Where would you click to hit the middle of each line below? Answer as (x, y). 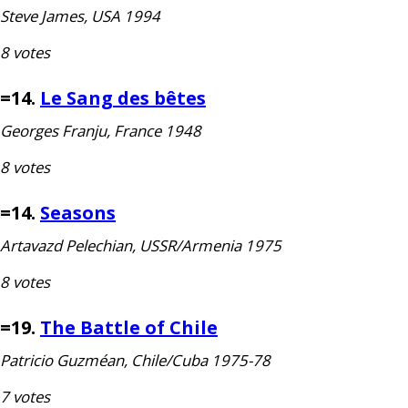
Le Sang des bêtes (123, 98)
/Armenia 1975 (229, 245)
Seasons (78, 213)
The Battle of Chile (129, 327)
